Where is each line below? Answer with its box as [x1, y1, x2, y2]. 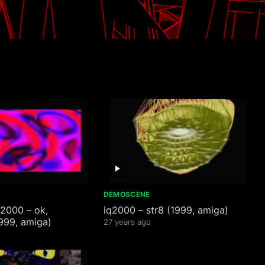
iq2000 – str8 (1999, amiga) [103, 203, 228, 216]
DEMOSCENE [103, 189, 150, 199]
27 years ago [103, 216, 151, 227]
